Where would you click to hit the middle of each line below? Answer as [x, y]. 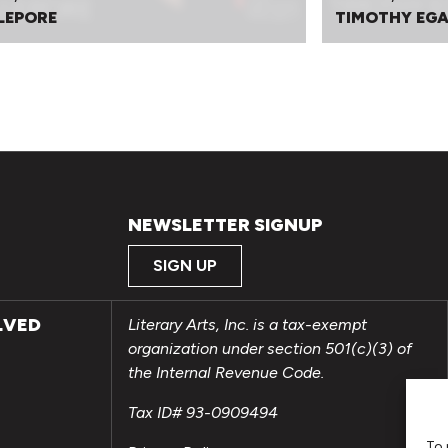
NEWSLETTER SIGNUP [225, 224]
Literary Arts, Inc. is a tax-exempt [247, 325]
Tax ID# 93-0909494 [203, 413]
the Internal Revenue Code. [226, 373]
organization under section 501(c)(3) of [270, 349]
